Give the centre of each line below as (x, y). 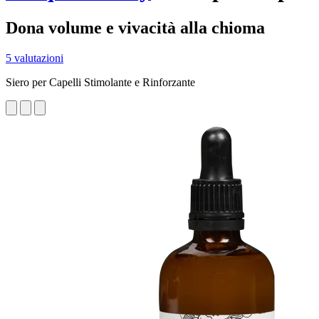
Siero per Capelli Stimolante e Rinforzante (100, 82)
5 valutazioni (35, 58)
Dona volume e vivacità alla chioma (135, 27)
